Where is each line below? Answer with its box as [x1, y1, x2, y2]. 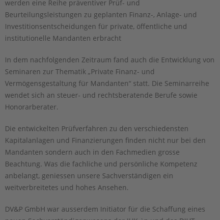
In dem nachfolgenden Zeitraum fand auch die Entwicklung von [5, 55, 215, 65]
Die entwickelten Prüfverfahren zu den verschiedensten [5, 124, 189, 134]
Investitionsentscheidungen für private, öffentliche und [5, 22, 187, 31]
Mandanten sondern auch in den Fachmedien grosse [5, 147, 180, 157]
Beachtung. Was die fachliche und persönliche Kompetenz [5, 159, 197, 169]
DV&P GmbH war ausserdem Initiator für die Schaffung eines [5, 204, 205, 214]
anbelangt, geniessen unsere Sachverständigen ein [5, 171, 173, 181]
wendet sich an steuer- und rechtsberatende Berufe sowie [5, 90, 197, 100]
